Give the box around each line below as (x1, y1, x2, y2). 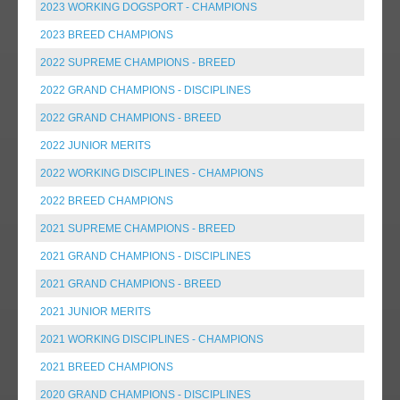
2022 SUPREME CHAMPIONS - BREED (40, 55, 236, 69)
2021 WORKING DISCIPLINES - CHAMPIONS (40, 332, 263, 346)
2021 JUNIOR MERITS (40, 304, 151, 318)
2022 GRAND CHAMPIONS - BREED (40, 111, 221, 124)
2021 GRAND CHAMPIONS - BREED (40, 277, 221, 290)
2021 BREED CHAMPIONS (40, 360, 173, 373)
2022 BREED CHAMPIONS (40, 194, 173, 207)
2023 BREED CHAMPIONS (40, 28, 173, 41)
